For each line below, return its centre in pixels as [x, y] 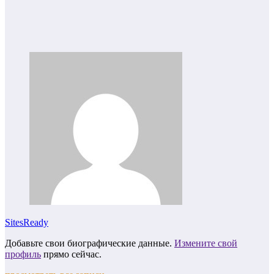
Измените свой [206, 243]
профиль [23, 254]
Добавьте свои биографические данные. [90, 243]
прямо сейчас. [71, 254]
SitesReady [27, 223]
